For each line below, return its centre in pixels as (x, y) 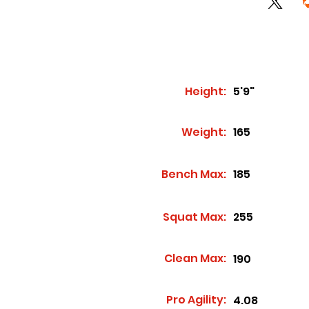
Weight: (204, 132)
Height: (206, 91)
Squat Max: (195, 217)
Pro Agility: (196, 300)
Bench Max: (194, 174)
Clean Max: (195, 258)
